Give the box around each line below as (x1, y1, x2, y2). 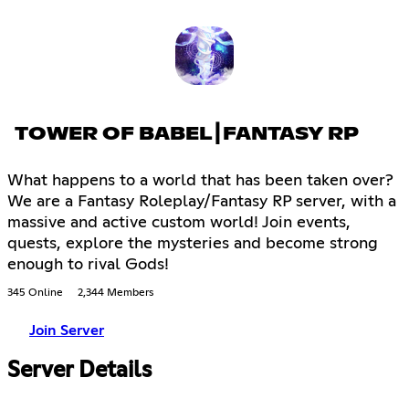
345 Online (7, 288, 63, 299)
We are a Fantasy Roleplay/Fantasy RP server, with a (7, 194, 396, 211)
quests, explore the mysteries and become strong (7, 236, 378, 253)
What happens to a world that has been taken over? (7, 173, 393, 190)
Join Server (29, 323, 104, 339)
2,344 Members (78, 288, 153, 299)
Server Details (7, 360, 152, 383)
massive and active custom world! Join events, (7, 215, 351, 232)
